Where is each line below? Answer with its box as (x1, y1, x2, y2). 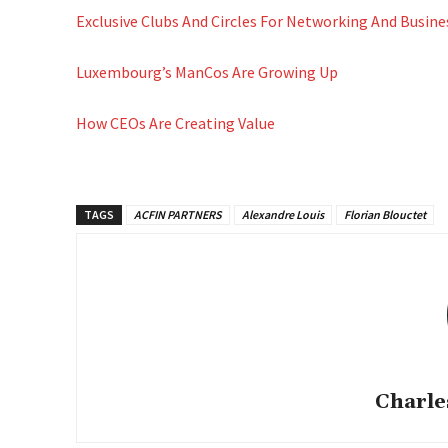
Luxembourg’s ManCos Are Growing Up (76, 62, 338, 82)
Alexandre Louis (242, 207, 324, 222)
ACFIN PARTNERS (134, 207, 222, 222)
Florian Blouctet (344, 207, 426, 222)
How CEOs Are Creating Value (76, 113, 275, 133)
